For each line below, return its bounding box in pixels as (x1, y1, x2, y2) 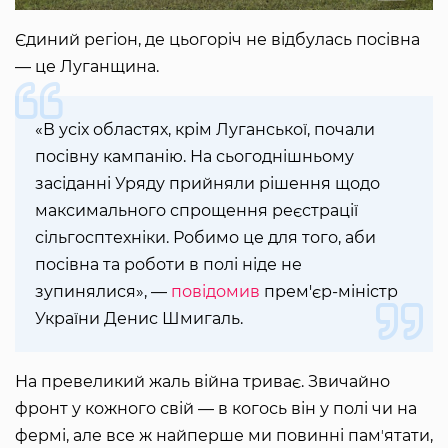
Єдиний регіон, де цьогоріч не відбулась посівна (15, 30, 420, 50)
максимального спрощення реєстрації (35, 201, 358, 221)
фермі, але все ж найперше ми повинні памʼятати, (15, 426, 433, 446)
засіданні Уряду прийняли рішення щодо (35, 174, 380, 194)
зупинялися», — (35, 282, 171, 302)
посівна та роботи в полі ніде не (35, 255, 302, 275)
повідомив (171, 282, 260, 302)
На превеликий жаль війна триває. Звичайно (15, 372, 390, 392)
